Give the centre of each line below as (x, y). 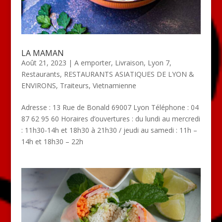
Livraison (129, 62)
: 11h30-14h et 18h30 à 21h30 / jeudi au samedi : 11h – (109, 130)
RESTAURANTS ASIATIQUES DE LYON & (129, 74)
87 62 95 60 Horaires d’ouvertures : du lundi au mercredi (111, 118)
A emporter (92, 62)
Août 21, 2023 (44, 62)
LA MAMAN (42, 53)
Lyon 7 (158, 62)
